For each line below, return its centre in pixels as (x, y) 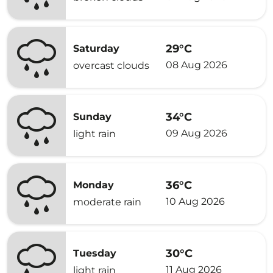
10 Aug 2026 (195, 201)
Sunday (92, 117)
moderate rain (107, 202)
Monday (94, 185)
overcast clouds (111, 66)
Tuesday (95, 253)
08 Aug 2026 (197, 65)
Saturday (96, 48)
